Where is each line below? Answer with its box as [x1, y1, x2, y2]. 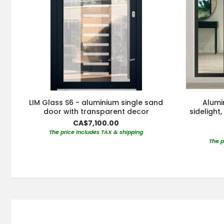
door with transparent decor [43, 106, 149, 117]
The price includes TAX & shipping [49, 128, 143, 136]
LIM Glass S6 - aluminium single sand [29, 97, 163, 108]
